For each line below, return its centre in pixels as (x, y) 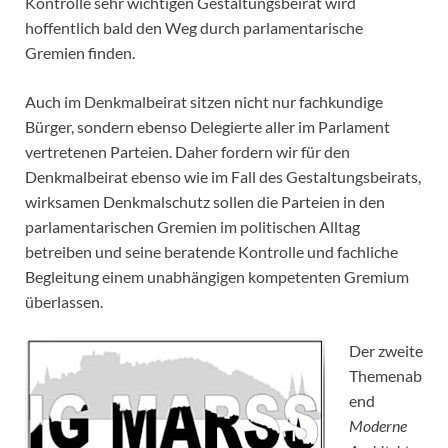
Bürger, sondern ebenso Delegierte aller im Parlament (207, 127)
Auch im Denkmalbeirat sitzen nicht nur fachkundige (204, 102)
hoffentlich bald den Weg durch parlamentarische (194, 28)
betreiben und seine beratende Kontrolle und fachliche (211, 252)
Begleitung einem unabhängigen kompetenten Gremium (217, 277)
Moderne (378, 426)
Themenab (385, 376)
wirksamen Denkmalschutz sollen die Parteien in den (205, 202)
